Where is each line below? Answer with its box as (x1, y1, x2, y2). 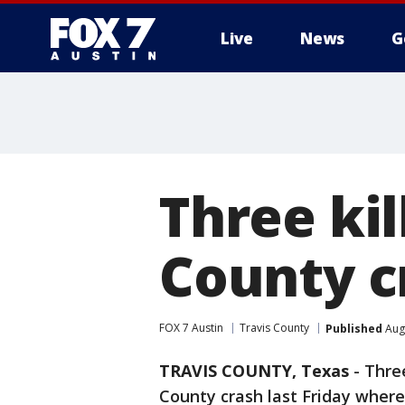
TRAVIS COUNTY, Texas (159, 360, 349, 381)
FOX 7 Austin (159, 320, 223, 335)
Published (325, 320, 382, 336)
